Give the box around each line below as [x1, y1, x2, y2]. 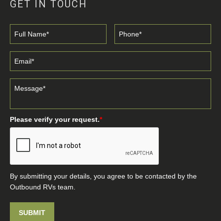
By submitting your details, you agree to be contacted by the [10, 172, 197, 180]
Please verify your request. [10, 115, 100, 123]
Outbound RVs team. [10, 183, 75, 191]
